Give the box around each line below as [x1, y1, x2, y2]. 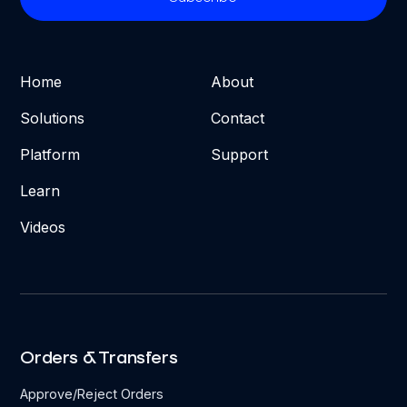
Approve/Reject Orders [20, 386, 164, 402]
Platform [20, 145, 81, 164]
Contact [210, 109, 264, 128]
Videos [20, 218, 66, 237]
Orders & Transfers [20, 347, 178, 371]
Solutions [20, 109, 85, 128]
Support [210, 145, 268, 164]
